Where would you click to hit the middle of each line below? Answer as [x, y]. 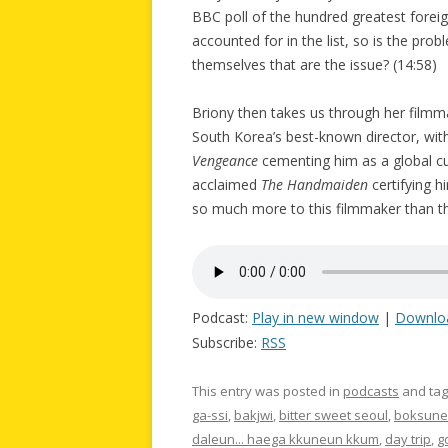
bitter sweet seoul [333, 414]
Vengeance [225, 160]
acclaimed [226, 184]
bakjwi [253, 414]
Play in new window [315, 317]
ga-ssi [210, 414]
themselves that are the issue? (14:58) [314, 64]
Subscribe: [226, 342]
